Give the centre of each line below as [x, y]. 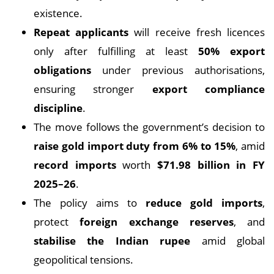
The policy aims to [90, 203]
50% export [231, 51]
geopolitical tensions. [83, 260]
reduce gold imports [204, 203]
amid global [228, 241]
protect [57, 222]
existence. [58, 13]
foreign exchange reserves [157, 222]
